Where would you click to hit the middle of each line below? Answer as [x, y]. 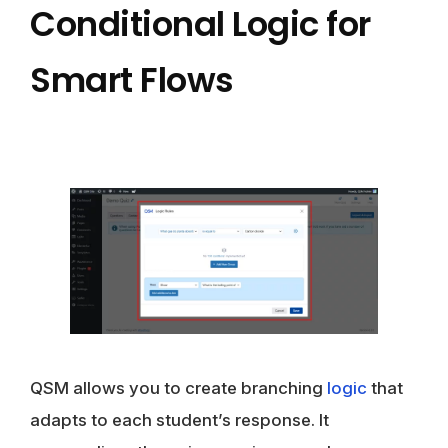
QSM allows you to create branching [178, 387]
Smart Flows [132, 79]
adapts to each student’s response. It [179, 419]
